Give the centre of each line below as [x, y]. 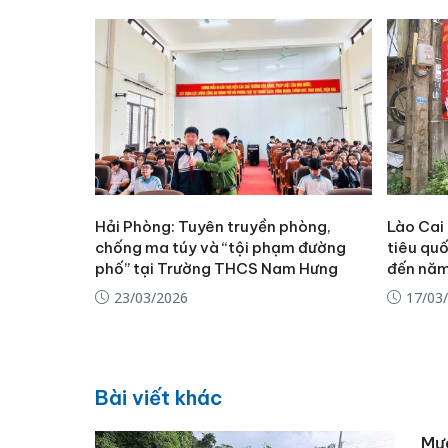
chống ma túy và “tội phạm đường [220, 247]
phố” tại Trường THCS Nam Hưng [216, 268]
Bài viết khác [158, 398]
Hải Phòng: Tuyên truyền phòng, [212, 226]
